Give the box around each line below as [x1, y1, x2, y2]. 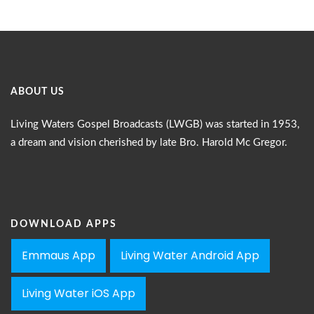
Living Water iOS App [22, 285, 135, 301]
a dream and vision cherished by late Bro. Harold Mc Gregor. [11, 137, 287, 148]
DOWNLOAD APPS [11, 219, 117, 229]
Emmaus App [22, 247, 95, 264]
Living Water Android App [121, 247, 259, 264]
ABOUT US [11, 87, 64, 97]
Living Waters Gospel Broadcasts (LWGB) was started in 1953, [11, 119, 299, 130]
